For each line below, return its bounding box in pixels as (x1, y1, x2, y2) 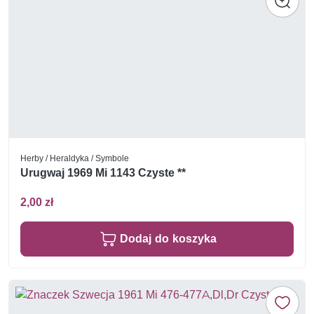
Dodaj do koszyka (120, 231, 217, 245)
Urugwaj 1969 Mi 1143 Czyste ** (20, 166, 186, 180)
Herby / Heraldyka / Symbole (20, 152, 129, 163)
